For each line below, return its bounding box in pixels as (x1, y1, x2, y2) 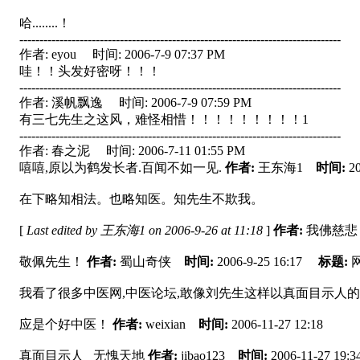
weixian (145, 317, 198, 332)
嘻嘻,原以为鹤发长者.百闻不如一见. (19, 161, 225, 175)
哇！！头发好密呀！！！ (19, 64, 161, 79)
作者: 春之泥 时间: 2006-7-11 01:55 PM (19, 144, 245, 158)
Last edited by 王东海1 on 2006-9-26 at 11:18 (23, 223, 266, 238)
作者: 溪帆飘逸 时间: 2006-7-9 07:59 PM (19, 96, 252, 110)
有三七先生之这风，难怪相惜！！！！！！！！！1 (19, 112, 309, 127)
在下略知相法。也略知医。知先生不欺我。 (19, 192, 264, 207)
